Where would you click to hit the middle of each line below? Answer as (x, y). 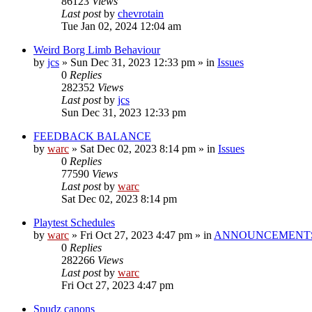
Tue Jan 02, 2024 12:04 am (121, 26)
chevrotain (141, 13)
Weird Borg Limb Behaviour (97, 49)
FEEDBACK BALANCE (92, 136)
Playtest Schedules (74, 222)
